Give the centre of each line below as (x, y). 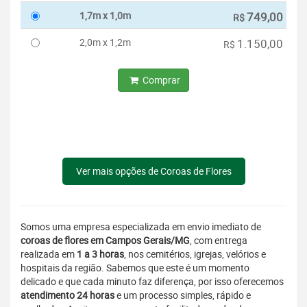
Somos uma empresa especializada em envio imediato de (141, 227)
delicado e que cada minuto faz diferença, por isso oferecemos (152, 282)
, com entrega (219, 241)
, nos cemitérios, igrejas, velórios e (195, 254)
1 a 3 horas (100, 254)
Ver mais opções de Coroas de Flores (153, 171)
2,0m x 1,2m (105, 42)
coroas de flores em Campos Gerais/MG (105, 241)
